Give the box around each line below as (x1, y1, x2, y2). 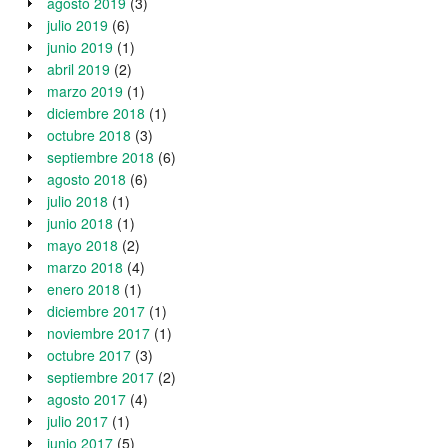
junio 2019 (47, 37, 113, 58)
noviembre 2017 (47, 323, 150, 344)
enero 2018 (47, 279, 120, 300)
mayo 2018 (47, 235, 118, 256)
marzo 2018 (47, 257, 123, 278)
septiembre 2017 (47, 367, 154, 388)
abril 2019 (47, 59, 110, 80)
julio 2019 (47, 15, 108, 36)
